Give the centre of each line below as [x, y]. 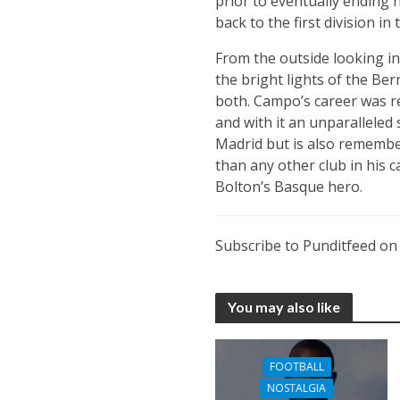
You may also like [283, 307]
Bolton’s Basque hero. [288, 187]
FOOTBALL [296, 367]
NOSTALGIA [297, 388]
